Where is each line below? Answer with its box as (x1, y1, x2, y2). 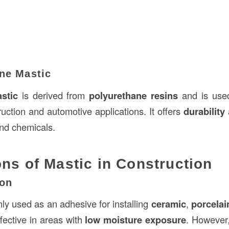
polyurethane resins (89, 88, 178, 102)
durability (184, 104, 225, 118)
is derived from (17, 88, 89, 102)
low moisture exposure (85, 213, 187, 227)
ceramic (151, 197, 186, 211)
